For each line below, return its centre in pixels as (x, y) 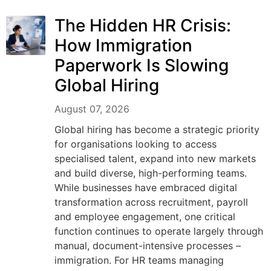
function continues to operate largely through (159, 231)
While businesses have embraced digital (146, 187)
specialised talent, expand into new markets (155, 158)
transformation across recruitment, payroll (151, 202)
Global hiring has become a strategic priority (157, 129)
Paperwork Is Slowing (142, 65)
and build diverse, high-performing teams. (151, 173)
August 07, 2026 (92, 109)
